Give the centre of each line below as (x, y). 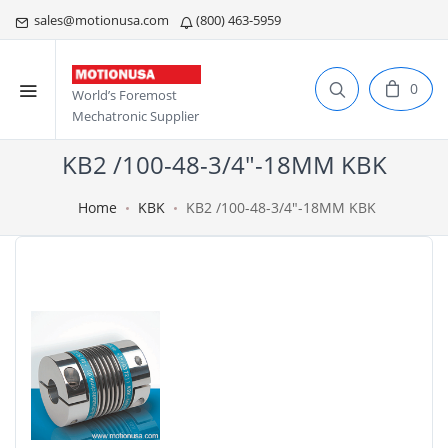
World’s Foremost (124, 95)
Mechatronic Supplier (135, 116)
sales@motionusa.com (100, 20)
